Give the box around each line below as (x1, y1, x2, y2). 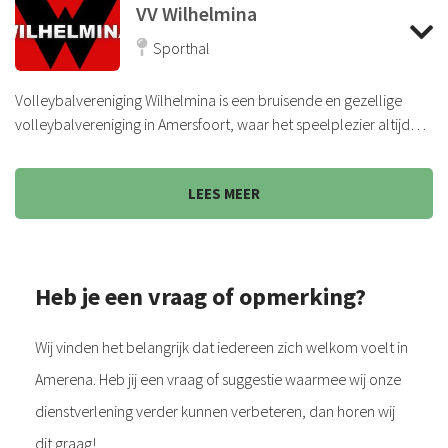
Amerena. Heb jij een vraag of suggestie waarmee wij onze (35, 368, 401, 389)
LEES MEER (188, 183, 260, 203)
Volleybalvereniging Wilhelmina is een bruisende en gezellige (15, 89, 402, 110)
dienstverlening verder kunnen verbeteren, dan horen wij (35, 400, 395, 421)
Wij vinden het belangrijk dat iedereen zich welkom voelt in (35, 336, 408, 357)
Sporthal (153, 37, 210, 58)
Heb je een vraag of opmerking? (35, 280, 366, 312)
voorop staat (15, 137, 98, 158)
